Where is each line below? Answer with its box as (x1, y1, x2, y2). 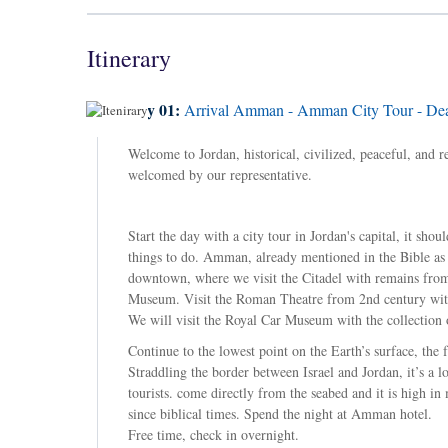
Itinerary (87, 42, 171, 74)
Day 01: (128, 98, 184, 121)
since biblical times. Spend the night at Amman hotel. (128, 404, 432, 423)
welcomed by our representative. (128, 165, 312, 184)
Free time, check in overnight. (128, 425, 299, 444)
